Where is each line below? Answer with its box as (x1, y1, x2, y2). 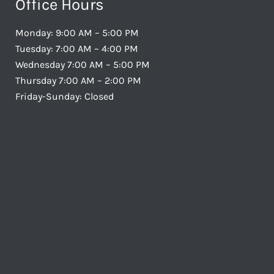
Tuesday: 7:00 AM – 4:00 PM (15, 43, 138, 55)
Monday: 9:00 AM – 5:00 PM (15, 27, 139, 39)
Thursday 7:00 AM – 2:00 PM (15, 75, 141, 87)
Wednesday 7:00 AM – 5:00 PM (15, 59, 150, 71)
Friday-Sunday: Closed (15, 91, 114, 103)
